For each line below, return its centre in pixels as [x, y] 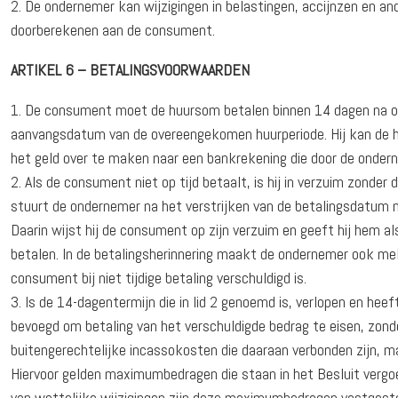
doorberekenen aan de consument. [113, 29]
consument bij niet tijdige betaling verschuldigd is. [159, 277]
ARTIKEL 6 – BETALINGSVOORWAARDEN [131, 69]
